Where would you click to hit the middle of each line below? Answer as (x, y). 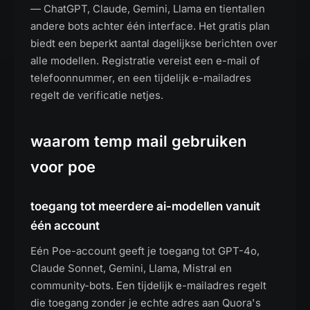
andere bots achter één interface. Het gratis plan (150, 26)
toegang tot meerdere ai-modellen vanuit (145, 206)
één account (65, 226)
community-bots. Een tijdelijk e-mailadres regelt (148, 285)
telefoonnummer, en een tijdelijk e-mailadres (141, 78)
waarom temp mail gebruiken (138, 141)
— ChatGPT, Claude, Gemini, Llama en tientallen (148, 9)
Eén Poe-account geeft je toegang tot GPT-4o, (145, 251)
